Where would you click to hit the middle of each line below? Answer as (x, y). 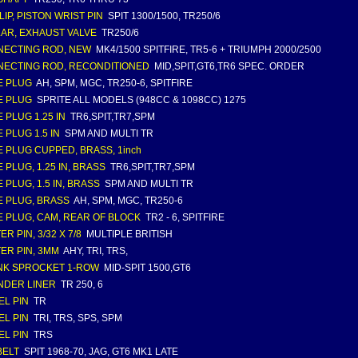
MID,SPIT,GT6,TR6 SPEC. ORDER (228, 66)
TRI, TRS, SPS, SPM (77, 318)
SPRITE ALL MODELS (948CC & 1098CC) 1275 (140, 100)
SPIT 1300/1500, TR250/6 (163, 16)
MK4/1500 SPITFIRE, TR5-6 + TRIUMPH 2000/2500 (207, 50)
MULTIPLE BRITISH (128, 234)
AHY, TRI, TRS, (95, 251)
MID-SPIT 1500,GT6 (146, 268)
